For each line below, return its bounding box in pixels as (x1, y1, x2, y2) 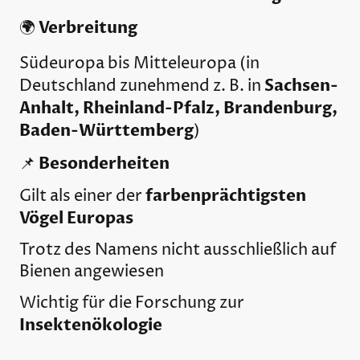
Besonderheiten (39, 152, 170, 174)
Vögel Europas (19, 207, 133, 229)
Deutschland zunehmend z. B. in (19, 76, 264, 98)
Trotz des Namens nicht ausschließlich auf (19, 239, 336, 262)
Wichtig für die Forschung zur (19, 292, 244, 315)
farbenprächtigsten (145, 184, 306, 207)
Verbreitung (39, 17, 137, 39)
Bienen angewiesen (19, 261, 164, 284)
